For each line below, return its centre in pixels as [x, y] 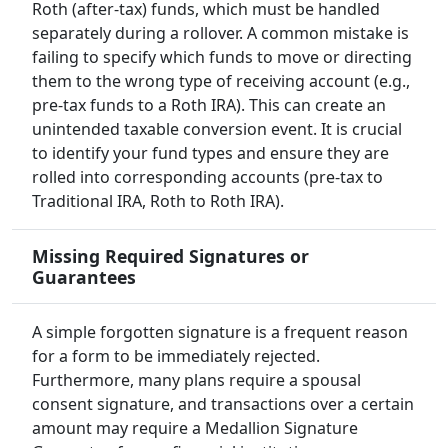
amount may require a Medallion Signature [195, 428]
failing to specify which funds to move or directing [222, 57]
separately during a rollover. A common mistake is [220, 33]
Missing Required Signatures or [170, 256]
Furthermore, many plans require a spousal [196, 380]
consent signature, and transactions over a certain [223, 404]
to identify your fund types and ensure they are [210, 153]
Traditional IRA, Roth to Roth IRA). [158, 201]
